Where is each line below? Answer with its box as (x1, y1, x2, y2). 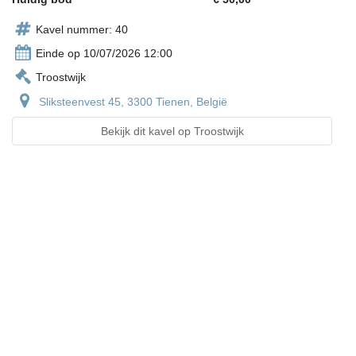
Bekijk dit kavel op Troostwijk (100, 125, 244, 138)
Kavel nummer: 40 (36, 23, 128, 37)
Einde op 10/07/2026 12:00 (36, 47, 172, 60)
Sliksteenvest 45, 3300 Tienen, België (39, 95, 227, 109)
